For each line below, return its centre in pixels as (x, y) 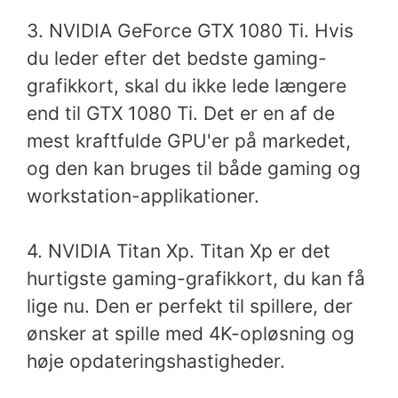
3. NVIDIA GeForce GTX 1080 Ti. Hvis (190, 30)
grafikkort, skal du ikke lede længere (187, 85)
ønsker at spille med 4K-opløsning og (191, 334)
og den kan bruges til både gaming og (194, 168)
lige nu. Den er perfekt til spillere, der (190, 306)
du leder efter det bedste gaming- (177, 58)
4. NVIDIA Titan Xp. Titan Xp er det (179, 251)
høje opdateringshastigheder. (156, 361)
